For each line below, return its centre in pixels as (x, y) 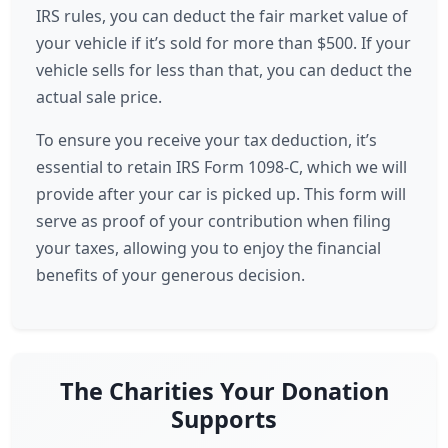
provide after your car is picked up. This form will (221, 194)
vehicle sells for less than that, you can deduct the (224, 70)
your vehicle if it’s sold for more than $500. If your (223, 43)
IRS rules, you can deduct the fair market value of (222, 16)
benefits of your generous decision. (170, 275)
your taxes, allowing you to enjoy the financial (208, 248)
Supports (224, 419)
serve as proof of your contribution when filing (213, 221)
